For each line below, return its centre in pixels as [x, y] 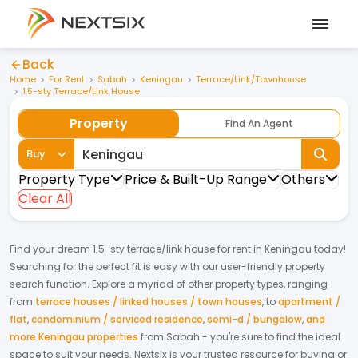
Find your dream [51, 249]
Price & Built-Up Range [196, 179]
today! [329, 249]
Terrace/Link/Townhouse [251, 79]
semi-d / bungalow [255, 319]
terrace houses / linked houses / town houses [149, 302]
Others [303, 179]
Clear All [45, 199]
